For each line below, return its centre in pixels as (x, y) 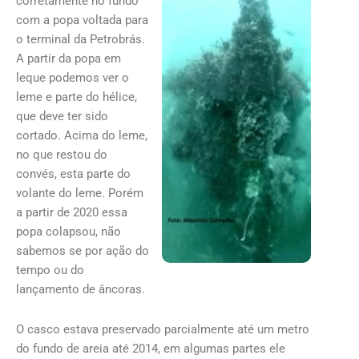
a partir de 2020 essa (72, 213)
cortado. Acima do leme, (82, 136)
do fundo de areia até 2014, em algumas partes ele (151, 348)
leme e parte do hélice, (77, 97)
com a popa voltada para (82, 20)
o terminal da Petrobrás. (81, 40)
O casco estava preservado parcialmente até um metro (163, 329)
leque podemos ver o (73, 78)
